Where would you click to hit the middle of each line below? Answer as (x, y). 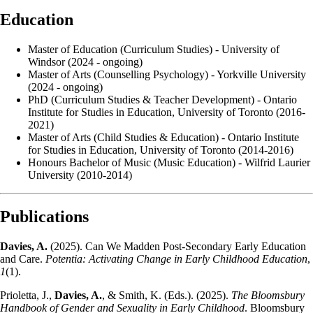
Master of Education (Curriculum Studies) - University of (154, 49)
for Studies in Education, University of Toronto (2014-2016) (161, 150)
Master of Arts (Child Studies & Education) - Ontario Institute (163, 137)
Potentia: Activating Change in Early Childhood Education (176, 259)
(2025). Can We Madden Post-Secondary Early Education (177, 247)
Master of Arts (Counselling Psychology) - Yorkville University (167, 74)
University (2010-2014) (80, 175)
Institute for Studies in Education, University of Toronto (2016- (167, 112)
